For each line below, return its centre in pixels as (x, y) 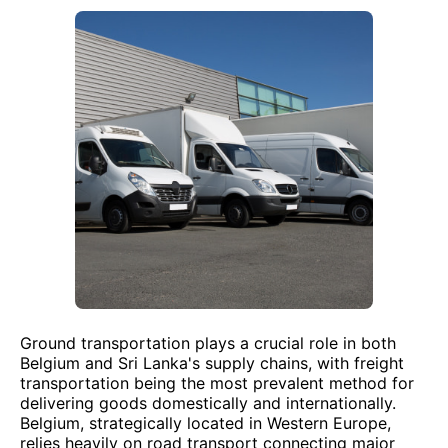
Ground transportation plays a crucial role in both (208, 343)
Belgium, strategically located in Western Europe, (205, 423)
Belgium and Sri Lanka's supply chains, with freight (212, 363)
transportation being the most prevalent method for (217, 383)
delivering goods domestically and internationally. (208, 403)
